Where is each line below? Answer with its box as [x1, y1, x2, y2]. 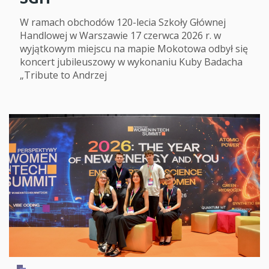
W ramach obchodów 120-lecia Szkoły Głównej [20, 15, 226, 29]
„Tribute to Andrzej [20, 68, 107, 82]
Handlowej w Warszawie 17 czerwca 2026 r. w [20, 28, 221, 42]
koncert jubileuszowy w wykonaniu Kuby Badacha [20, 55, 243, 68]
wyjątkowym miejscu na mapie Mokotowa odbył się [20, 41, 248, 55]
